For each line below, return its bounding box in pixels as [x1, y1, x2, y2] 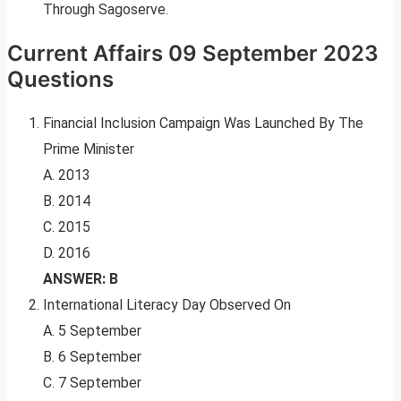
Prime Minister [43, 141, 134, 158]
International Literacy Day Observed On [43, 296, 291, 314]
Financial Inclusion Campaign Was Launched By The [43, 115, 363, 132]
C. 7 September [43, 374, 141, 392]
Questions [7, 66, 114, 93]
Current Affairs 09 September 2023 [7, 40, 379, 67]
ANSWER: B [43, 270, 118, 288]
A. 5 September [43, 322, 141, 340]
